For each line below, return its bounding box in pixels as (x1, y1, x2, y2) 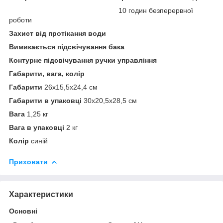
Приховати (9, 157, 48, 166)
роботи (9, 15, 32, 24)
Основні (9, 207, 37, 215)
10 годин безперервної (9, 6, 193, 14)
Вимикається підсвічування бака (9, 42, 124, 51)
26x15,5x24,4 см (42, 83, 98, 91)
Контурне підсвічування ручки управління (9, 56, 157, 64)
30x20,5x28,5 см (82, 96, 137, 105)
